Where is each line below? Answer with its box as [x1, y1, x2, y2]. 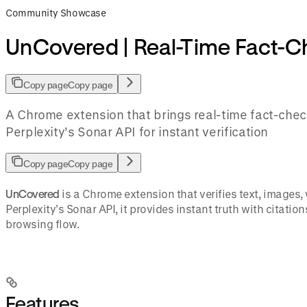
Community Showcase [5, 6, 106, 19]
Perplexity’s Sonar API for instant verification [5, 125, 269, 139]
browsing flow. [5, 217, 79, 231]
